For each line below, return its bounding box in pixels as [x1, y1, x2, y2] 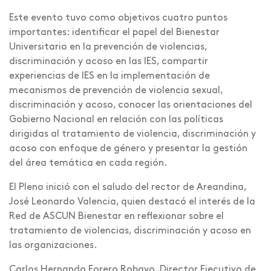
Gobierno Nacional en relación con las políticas [9, 114, 223, 125]
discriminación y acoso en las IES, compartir [9, 56, 208, 67]
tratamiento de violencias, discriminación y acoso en [9, 226, 251, 236]
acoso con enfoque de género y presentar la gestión [9, 143, 247, 154]
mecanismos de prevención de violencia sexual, [9, 85, 223, 96]
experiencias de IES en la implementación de [9, 71, 210, 81]
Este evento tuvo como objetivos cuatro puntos [9, 13, 227, 23]
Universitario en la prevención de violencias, [9, 42, 207, 52]
